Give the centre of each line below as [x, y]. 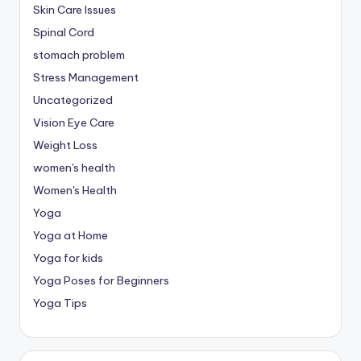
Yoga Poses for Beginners [101, 281]
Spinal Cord [64, 33]
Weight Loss [65, 145]
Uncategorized [73, 100]
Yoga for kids [68, 258]
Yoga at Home [71, 236]
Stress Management [86, 78]
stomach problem [79, 55]
